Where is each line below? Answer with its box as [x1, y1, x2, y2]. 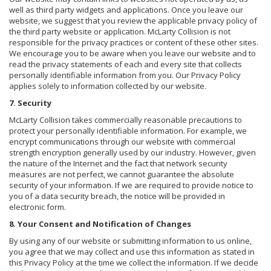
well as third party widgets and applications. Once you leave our [9, 4, 243, 15]
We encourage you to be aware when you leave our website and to [9, 47, 256, 59]
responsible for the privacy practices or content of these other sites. [9, 36, 258, 48]
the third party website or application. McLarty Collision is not [9, 25, 230, 37]
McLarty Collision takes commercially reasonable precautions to [9, 114, 242, 125]
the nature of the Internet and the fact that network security [9, 157, 227, 169]
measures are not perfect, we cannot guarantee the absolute [9, 168, 234, 180]
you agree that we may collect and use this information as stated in [9, 246, 255, 257]
